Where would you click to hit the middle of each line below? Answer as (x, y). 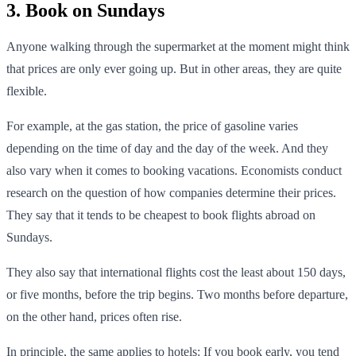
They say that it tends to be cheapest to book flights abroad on (161, 215)
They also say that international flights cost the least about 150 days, (176, 272)
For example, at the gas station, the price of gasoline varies (152, 126)
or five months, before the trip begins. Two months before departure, (177, 294)
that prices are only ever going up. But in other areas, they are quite (174, 68)
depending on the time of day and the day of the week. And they (167, 148)
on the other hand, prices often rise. (94, 316)
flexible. (27, 91)
